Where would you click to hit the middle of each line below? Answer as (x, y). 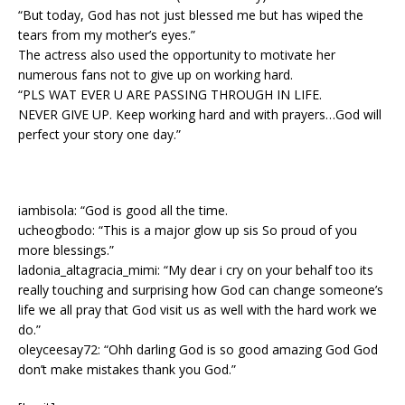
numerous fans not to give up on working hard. (155, 75)
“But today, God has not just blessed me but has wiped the (191, 15)
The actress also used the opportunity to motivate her (177, 55)
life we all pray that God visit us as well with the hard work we (198, 310)
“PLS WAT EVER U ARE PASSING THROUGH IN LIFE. (170, 94)
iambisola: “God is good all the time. (123, 210)
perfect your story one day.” (101, 134)
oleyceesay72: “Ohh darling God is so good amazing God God (198, 349)
